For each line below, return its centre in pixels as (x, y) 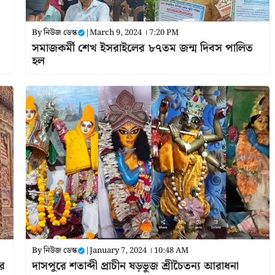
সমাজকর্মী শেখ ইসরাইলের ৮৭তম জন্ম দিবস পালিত (142, 48)
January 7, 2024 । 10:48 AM (139, 250)
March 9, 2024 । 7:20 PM (134, 33)
